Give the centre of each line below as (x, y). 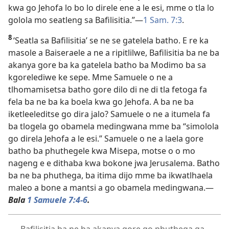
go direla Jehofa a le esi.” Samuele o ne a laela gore (106, 138)
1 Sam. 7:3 (163, 20)
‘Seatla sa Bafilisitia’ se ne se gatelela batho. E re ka (111, 40)
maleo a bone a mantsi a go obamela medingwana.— (111, 187)
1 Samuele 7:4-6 (57, 200)
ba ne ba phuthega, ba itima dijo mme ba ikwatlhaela (110, 175)
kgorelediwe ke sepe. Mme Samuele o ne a (90, 77)
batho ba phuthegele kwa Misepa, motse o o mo (102, 151)
